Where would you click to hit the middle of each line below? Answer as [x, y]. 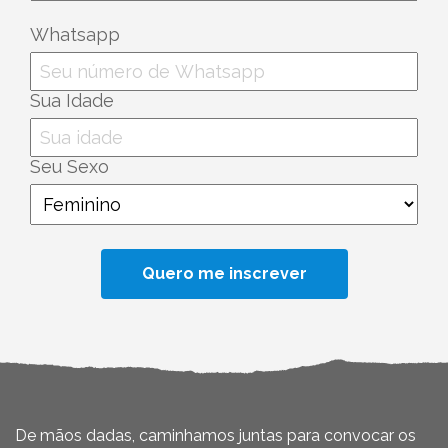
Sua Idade [72, 101]
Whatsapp [75, 35]
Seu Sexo [69, 167]
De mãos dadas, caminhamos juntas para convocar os [215, 436]
